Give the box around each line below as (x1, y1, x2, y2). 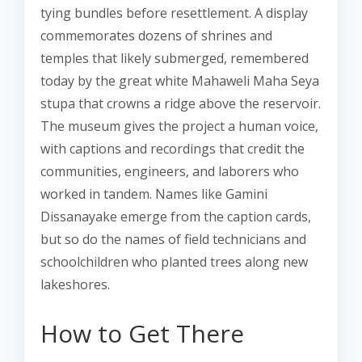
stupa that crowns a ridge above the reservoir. (40, 95, 321, 112)
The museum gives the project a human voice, (40, 117, 318, 135)
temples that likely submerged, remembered (40, 49, 309, 67)
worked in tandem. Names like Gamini (40, 185, 267, 203)
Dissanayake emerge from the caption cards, (40, 208, 311, 225)
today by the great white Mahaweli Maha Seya (40, 72, 319, 90)
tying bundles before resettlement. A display (40, 4, 308, 22)
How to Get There (40, 317, 244, 350)
